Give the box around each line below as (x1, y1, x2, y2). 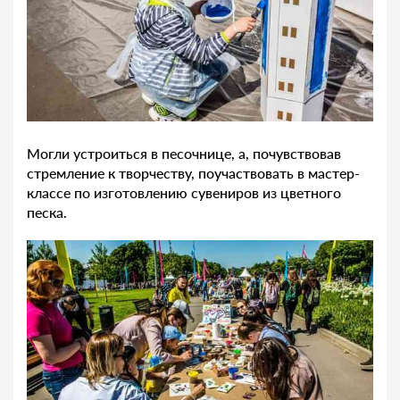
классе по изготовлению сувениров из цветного (27, 184, 341, 202)
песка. (27, 204, 67, 221)
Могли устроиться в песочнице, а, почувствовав (27, 145, 341, 162)
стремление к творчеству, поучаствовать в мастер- (27, 164, 360, 182)
